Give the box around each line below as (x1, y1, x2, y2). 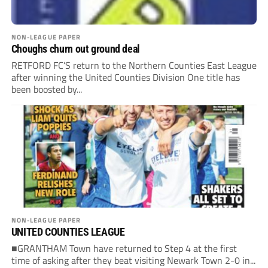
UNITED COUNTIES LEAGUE (11, 226, 125, 239)
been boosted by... (11, 82, 82, 97)
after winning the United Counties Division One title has (11, 70, 240, 85)
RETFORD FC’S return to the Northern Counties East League (11, 58, 257, 73)
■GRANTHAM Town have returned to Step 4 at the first (11, 241, 237, 256)
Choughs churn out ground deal (11, 42, 140, 56)
